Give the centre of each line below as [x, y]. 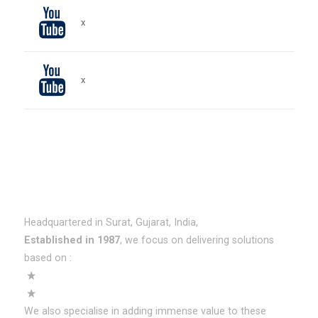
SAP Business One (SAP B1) [103, 293]
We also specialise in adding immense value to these [145, 311]
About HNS [50, 197]
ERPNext [58, 275]
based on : [48, 258]
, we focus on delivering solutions [197, 240]
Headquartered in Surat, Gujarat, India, [111, 222]
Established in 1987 [72, 240]
